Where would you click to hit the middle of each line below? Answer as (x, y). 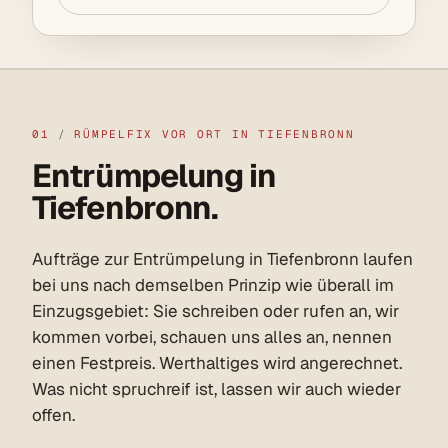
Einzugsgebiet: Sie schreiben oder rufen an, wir (215, 310)
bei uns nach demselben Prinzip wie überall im (213, 284)
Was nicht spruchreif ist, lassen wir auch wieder (216, 388)
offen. (53, 414)
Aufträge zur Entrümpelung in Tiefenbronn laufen (222, 258)
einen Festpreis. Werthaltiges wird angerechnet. (217, 362)
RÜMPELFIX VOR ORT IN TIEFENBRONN (214, 133)
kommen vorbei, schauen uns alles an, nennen (212, 336)
